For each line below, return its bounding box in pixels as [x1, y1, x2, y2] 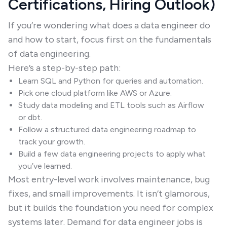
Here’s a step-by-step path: [8, 62, 121, 73]
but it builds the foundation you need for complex [8, 202, 213, 213]
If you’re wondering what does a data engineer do [8, 20, 210, 31]
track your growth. [18, 137, 85, 146]
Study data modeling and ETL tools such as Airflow [18, 100, 204, 110]
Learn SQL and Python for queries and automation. [18, 76, 203, 86]
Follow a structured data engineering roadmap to [18, 125, 196, 134]
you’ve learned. [18, 161, 72, 171]
